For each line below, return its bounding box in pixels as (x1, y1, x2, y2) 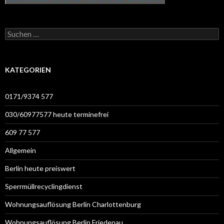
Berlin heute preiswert (5, 164, 75, 172)
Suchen (4, 27, 28, 36)
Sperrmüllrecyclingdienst (5, 182, 82, 190)
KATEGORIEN (5, 65, 51, 74)
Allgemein (5, 146, 36, 154)
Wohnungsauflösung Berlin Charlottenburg (5, 200, 141, 208)
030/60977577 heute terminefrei (5, 110, 108, 118)
